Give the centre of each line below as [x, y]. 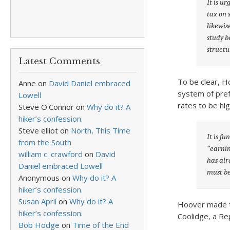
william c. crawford [51, 154]
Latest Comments [59, 61]
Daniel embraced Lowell [61, 166]
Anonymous [39, 178]
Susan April [37, 201]
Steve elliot [38, 130]
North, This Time [101, 130]
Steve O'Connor [46, 107]
